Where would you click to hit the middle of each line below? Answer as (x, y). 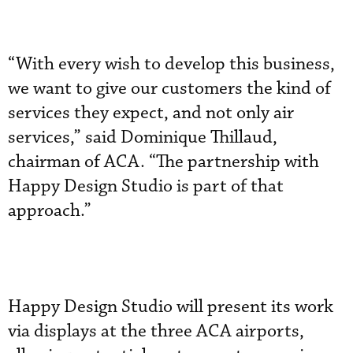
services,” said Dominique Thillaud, (143, 137)
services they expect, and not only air (151, 113)
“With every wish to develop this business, (171, 64)
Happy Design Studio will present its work (171, 307)
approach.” (50, 210)
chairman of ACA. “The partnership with (163, 162)
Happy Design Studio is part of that (146, 186)
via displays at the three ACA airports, (156, 331)
